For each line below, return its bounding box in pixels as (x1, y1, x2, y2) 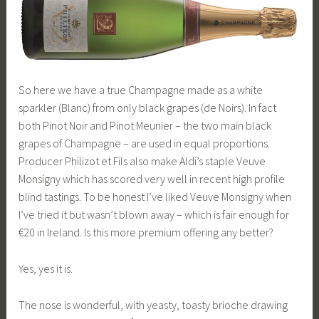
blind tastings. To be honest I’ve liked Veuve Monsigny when (19, 189, 292, 204)
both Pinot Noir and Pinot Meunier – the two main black (19, 118, 272, 133)
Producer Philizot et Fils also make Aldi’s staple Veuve (19, 154, 266, 169)
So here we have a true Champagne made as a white (19, 83, 263, 98)
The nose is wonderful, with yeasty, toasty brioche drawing (19, 297, 288, 312)
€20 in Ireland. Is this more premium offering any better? (19, 225, 274, 240)
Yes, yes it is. (19, 261, 73, 276)
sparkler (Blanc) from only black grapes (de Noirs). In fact (19, 100, 277, 115)
